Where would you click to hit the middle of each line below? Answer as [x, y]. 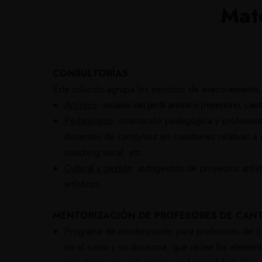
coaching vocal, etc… [107, 152]
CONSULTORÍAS [92, 73]
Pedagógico [89, 121]
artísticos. [83, 184]
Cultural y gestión [98, 168]
